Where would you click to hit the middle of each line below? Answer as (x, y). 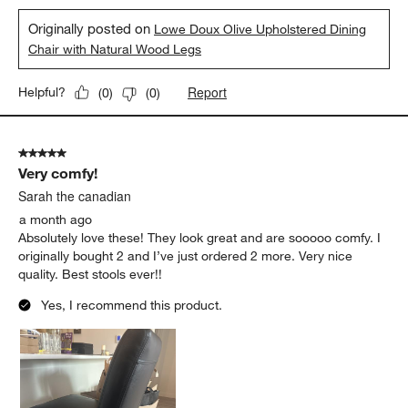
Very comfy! (58, 173)
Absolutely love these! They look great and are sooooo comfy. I (200, 238)
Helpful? (42, 92)
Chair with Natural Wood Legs (115, 50)
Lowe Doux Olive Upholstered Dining (260, 30)
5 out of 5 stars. (64, 153)
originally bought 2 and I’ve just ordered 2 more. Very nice (186, 256)
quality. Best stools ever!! (91, 275)
